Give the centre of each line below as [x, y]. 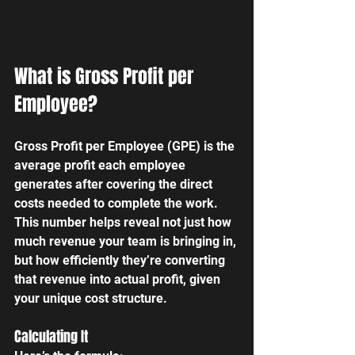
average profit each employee [101, 165]
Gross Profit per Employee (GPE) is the [126, 146]
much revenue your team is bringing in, [127, 241]
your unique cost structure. [91, 298]
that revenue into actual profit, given [119, 279]
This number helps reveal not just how [124, 222]
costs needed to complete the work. [118, 203]
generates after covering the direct [115, 184]
